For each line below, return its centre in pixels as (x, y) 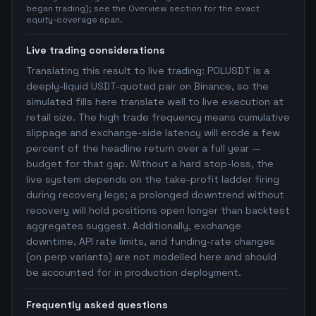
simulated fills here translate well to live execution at (155, 102)
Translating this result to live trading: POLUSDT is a (148, 71)
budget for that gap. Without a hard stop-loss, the (150, 164)
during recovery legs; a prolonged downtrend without (155, 195)
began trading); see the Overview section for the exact (143, 8)
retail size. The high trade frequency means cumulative (158, 117)
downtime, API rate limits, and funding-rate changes (151, 241)
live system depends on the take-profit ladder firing (153, 179)
